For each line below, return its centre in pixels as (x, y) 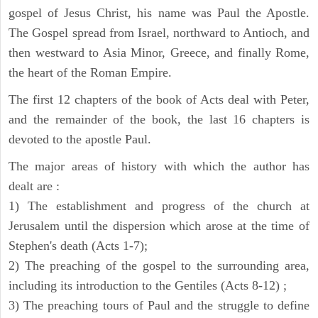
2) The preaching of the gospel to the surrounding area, (159, 266)
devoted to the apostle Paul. (80, 139)
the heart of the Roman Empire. (90, 73)
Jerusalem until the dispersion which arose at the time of (159, 226)
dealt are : (34, 186)
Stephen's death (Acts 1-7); (78, 246)
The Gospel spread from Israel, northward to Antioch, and (159, 33)
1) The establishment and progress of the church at (159, 206)
